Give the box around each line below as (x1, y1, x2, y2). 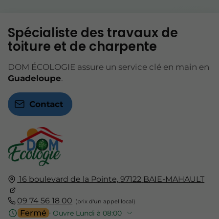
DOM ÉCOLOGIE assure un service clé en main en (8, 62, 209, 72)
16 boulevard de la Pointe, (19, 174, 119, 184)
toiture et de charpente (8, 38, 157, 56)
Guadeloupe (8, 73, 61, 84)
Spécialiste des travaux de (8, 24, 178, 42)
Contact (29, 99, 63, 109)
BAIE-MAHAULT (143, 174, 205, 184)
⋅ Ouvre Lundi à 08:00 (49, 208, 122, 218)
